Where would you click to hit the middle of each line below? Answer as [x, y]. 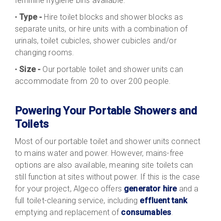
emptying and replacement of [68, 212]
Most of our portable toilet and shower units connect [108, 141]
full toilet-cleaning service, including [77, 200]
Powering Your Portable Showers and [106, 110]
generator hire [150, 188]
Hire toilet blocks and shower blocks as [113, 17]
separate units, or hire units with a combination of [101, 29]
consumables [146, 212]
